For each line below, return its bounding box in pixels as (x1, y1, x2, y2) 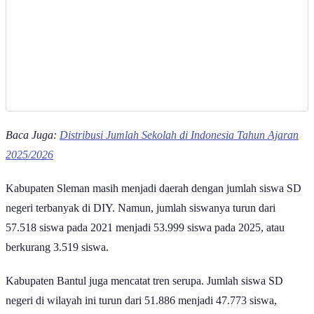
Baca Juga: (6, 129, 60, 142)
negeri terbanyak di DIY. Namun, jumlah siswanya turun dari (6, 202, 275, 214)
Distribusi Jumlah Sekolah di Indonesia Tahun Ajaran (60, 129, 299, 142)
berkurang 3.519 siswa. (6, 241, 109, 254)
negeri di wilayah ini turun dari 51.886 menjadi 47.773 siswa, (6, 294, 277, 307)
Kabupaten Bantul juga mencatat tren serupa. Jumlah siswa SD (6, 275, 283, 287)
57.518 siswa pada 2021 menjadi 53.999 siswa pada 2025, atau (6, 221, 285, 234)
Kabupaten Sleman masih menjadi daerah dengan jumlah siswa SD (6, 182, 301, 195)
